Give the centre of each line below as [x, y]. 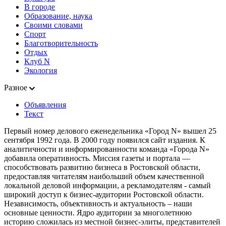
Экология [41, 70]
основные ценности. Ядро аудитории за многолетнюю [98, 212]
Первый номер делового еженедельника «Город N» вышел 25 [110, 131]
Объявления [45, 104]
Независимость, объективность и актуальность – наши [98, 203]
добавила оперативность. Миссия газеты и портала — [97, 158]
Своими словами [53, 25]
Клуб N [37, 61]
